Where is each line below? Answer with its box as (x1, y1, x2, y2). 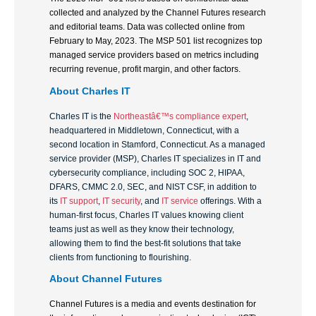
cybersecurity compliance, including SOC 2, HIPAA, (49, 167, 245, 178)
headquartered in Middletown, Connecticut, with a (49, 125, 239, 135)
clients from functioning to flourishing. (49, 252, 191, 262)
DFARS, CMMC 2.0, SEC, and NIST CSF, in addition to (49, 181, 257, 192)
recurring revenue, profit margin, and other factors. (49, 64, 241, 75)
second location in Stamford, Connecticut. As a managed (49, 139, 265, 150)
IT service (159, 195, 198, 206)
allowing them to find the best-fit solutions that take (49, 238, 241, 248)
